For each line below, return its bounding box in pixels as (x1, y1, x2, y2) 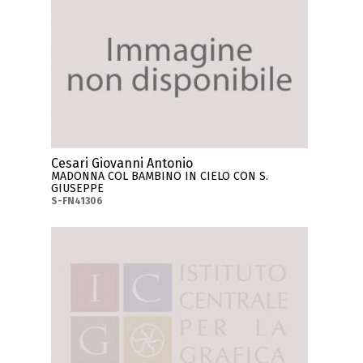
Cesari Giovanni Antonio (51, 156, 194, 172)
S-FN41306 (51, 195, 104, 207)
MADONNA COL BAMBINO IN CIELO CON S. (51, 169, 269, 184)
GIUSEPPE (51, 181, 105, 196)
